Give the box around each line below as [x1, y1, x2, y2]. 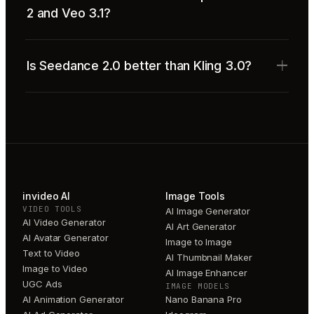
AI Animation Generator [22, 293, 124, 305]
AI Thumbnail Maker [165, 251, 252, 263]
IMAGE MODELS [165, 280, 230, 291]
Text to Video [22, 247, 81, 259]
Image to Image [165, 235, 233, 247]
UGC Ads [22, 278, 62, 289]
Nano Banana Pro [165, 293, 243, 305]
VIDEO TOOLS [22, 203, 82, 214]
